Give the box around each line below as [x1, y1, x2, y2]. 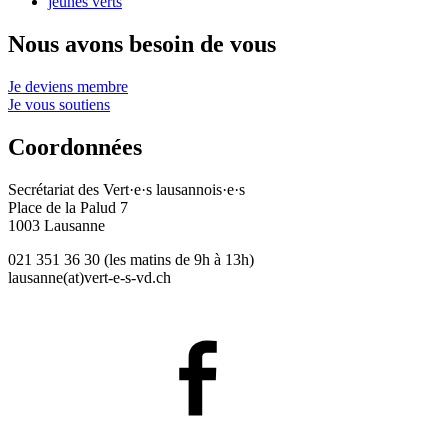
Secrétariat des [8, 180, 103, 198]
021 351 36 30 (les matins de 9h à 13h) [8, 250, 254, 268]
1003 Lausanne [8, 216, 105, 234]
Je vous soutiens [8, 96, 110, 114]
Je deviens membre [8, 78, 128, 96]
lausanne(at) [8, 268, 84, 286]
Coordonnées [8, 133, 142, 160]
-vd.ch [131, 268, 171, 286]
